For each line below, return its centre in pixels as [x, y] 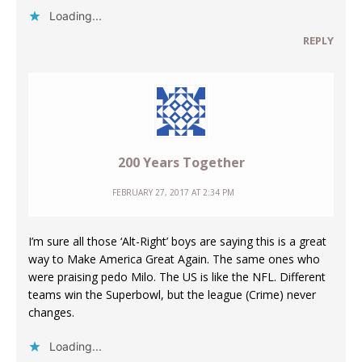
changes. [51, 313]
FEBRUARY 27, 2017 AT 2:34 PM [173, 193]
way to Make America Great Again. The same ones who [174, 259]
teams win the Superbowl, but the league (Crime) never [172, 295]
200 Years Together [181, 163]
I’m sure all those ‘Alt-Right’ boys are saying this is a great [177, 242]
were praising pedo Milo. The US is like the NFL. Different [177, 277]
